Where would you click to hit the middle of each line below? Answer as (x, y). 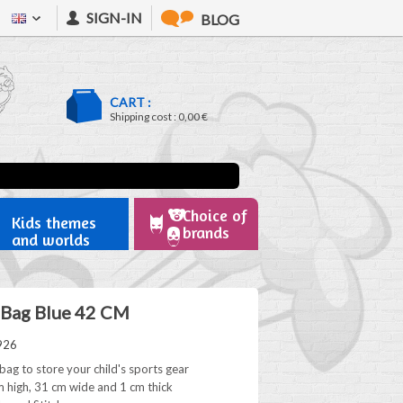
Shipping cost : (144, 116)
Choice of (215, 215)
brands (206, 232)
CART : (130, 102)
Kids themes (54, 222)
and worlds (50, 239)
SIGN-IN (114, 18)
